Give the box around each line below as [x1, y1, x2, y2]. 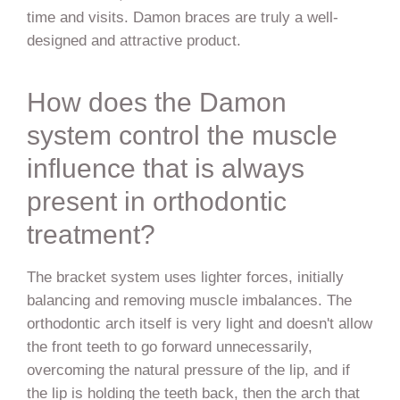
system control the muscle [26, 120, 337, 150]
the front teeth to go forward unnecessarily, [26, 337, 312, 355]
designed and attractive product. [26, 31, 241, 50]
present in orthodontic [26, 186, 287, 216]
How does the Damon [26, 87, 287, 117]
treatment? [26, 219, 155, 249]
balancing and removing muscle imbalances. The [26, 290, 352, 309]
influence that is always [26, 153, 304, 183]
